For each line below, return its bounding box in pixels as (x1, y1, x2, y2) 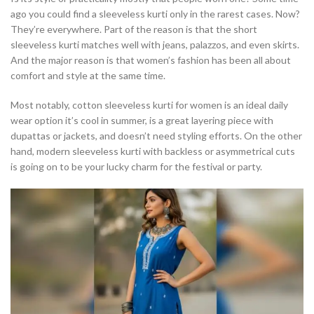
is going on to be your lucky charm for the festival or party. (11, 161, 262, 173)
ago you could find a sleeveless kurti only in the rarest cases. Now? (11, 8, 300, 20)
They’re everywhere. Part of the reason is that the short (11, 23, 257, 36)
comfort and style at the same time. (11, 69, 165, 82)
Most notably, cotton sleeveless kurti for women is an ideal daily (11, 99, 288, 111)
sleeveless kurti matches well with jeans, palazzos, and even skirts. (11, 39, 299, 51)
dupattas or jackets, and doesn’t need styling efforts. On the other (11, 130, 302, 142)
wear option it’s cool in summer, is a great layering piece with (11, 114, 273, 127)
